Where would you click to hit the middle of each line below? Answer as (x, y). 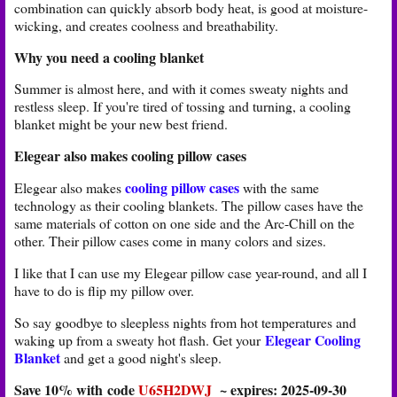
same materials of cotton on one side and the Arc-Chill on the (184, 223)
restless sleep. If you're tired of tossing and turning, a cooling (183, 106)
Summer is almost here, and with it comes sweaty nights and (181, 89)
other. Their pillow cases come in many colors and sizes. (170, 241)
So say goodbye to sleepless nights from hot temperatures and (185, 322)
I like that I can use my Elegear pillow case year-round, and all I (191, 272)
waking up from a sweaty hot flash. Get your (140, 339)
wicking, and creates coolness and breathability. (146, 25)
